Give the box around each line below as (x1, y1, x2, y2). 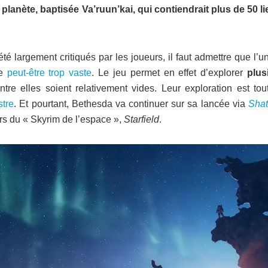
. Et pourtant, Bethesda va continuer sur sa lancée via (14, 99, 248, 109)
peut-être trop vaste (7, 68, 92, 78)
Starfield (124, 114, 159, 124)
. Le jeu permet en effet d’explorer (92, 68, 248, 78)
